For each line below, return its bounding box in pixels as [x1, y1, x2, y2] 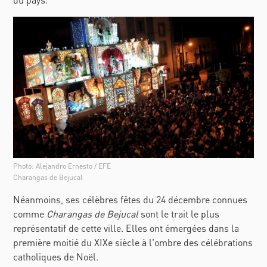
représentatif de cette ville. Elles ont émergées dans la [13, 221, 240, 234]
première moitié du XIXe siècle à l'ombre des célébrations [13, 235, 253, 249]
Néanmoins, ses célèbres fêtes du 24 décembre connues [13, 193, 248, 206]
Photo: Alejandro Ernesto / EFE [13, 161, 111, 170]
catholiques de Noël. [13, 250, 99, 263]
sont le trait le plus [138, 207, 220, 220]
